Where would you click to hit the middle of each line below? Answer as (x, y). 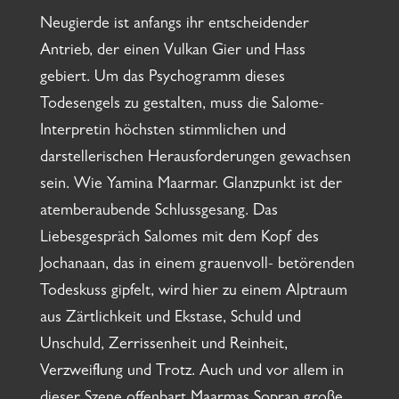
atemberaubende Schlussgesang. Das (159, 212)
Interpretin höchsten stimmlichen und (163, 132)
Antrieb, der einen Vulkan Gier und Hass (172, 52)
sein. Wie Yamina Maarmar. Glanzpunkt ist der (191, 186)
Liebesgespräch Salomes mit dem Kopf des (179, 239)
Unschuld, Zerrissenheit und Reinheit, (163, 346)
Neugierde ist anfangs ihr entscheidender (174, 25)
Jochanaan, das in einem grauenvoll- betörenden (197, 266)
